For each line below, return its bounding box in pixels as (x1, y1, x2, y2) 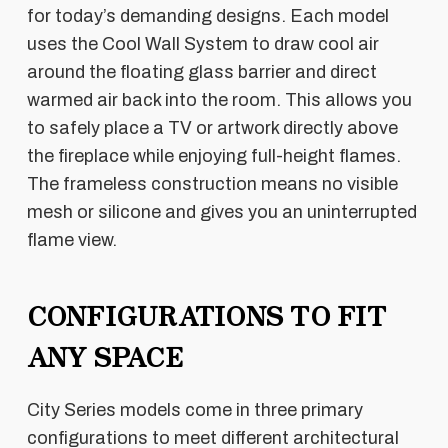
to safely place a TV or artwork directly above (26, 117, 398, 138)
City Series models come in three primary (26, 399, 363, 420)
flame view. (26, 229, 117, 250)
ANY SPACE (26, 336, 183, 374)
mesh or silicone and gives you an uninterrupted (26, 201, 417, 222)
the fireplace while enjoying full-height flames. (26, 145, 401, 166)
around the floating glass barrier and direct (26, 61, 377, 82)
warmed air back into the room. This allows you (26, 89, 412, 110)
